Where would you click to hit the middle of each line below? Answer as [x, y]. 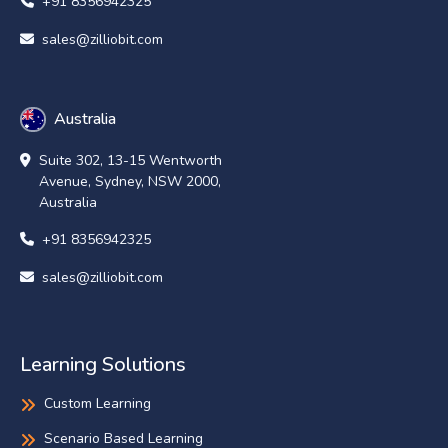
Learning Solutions [103, 365]
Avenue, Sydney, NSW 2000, [130, 182]
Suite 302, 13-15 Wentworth [130, 161]
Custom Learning [97, 404]
